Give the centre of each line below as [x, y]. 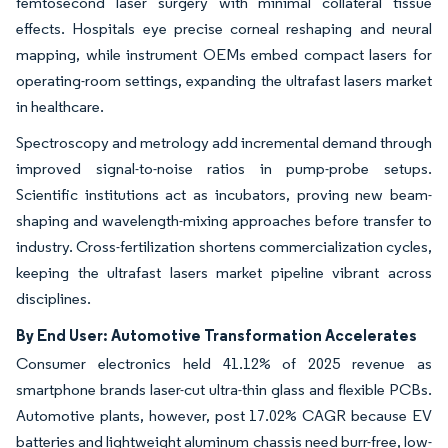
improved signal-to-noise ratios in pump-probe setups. [224, 169]
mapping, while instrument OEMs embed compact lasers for [224, 55]
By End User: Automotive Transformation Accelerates [216, 335]
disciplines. [53, 299]
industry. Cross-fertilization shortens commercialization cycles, [224, 247]
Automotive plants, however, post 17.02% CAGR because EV [224, 416]
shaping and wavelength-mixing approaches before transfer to [224, 221]
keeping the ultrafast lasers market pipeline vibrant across [224, 273]
